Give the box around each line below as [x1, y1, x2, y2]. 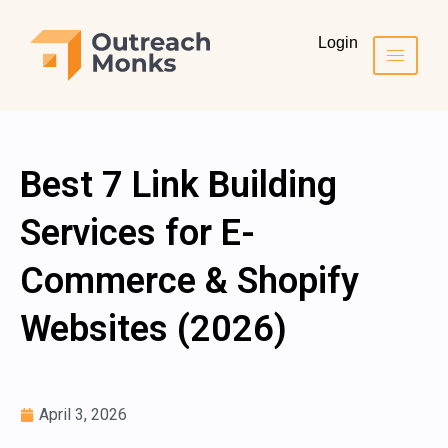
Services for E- [20, 212, 255, 255]
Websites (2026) [20, 308, 287, 351]
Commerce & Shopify [20, 260, 359, 303]
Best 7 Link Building [20, 164, 337, 207]
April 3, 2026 [39, 405, 127, 425]
